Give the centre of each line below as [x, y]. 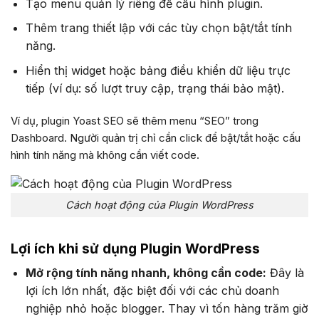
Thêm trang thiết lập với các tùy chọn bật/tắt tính [158, 28]
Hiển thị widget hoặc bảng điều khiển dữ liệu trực [158, 70]
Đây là [285, 272]
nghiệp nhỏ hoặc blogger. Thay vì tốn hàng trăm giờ [167, 308]
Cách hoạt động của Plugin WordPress [159, 205]
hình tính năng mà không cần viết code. [105, 155]
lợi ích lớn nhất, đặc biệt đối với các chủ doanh [152, 290]
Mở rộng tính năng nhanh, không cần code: [146, 272]
